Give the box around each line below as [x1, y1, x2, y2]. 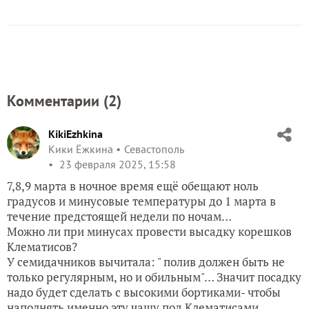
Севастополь [124, 142, 184, 157]
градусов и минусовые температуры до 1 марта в [7, 193, 276, 210]
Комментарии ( [7, 91, 108, 111]
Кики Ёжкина [48, 142, 113, 157]
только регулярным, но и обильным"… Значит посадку [7, 269, 301, 286]
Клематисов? [7, 239, 77, 255]
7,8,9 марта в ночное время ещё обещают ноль [7, 178, 259, 195]
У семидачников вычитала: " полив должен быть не [7, 254, 285, 270]
